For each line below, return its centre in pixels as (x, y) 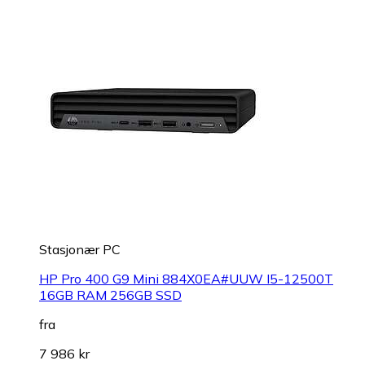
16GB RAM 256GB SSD (110, 295)
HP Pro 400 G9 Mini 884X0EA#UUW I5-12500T (186, 278)
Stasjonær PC (80, 249)
